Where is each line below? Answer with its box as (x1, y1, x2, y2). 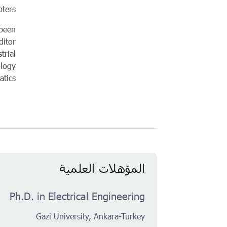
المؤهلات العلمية (59, 160, 145, 175)
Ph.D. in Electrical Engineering (9, 190, 145, 202)
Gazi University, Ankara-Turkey (35, 211, 145, 221)
